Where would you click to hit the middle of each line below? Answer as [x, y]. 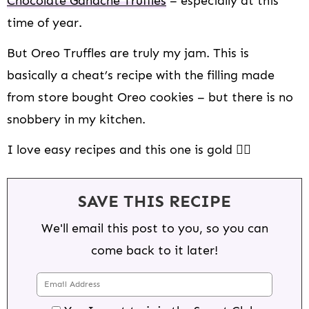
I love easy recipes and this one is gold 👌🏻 [129, 150]
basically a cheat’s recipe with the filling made [141, 76]
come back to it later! [154, 251]
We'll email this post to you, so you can [154, 229]
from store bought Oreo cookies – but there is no [150, 98]
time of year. [44, 23]
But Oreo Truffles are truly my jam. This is [128, 53]
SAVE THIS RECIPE [154, 201]
